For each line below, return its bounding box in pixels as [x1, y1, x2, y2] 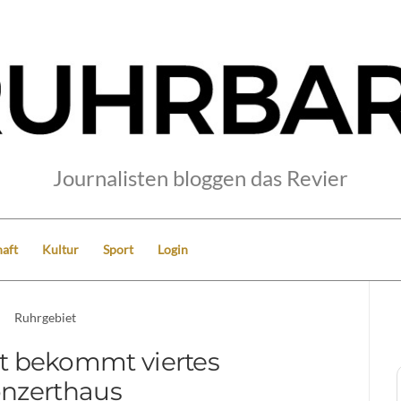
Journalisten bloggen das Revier [53, 164, 348, 191]
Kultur [42, 241, 79, 257]
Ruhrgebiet [14, 309, 77, 325]
